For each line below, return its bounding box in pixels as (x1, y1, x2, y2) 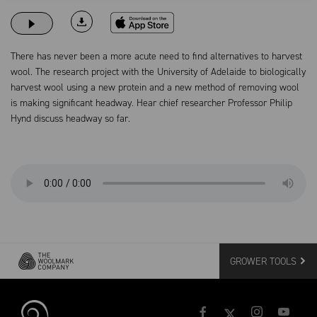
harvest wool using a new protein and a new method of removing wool (11, 81, 299, 94)
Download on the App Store (110, 12, 222, 25)
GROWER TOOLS (230, 254, 296, 268)
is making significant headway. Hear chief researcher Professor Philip (11, 96, 292, 110)
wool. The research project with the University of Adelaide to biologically (11, 65, 306, 79)
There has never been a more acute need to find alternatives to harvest (11, 50, 302, 63)
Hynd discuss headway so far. (11, 112, 130, 125)
